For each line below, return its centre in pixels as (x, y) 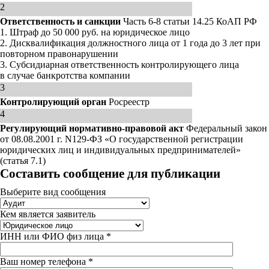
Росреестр (128, 102)
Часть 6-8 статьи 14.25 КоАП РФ (189, 21)
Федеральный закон (225, 128)
